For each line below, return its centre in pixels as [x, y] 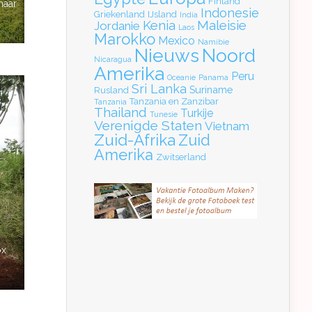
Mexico [177, 41]
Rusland [111, 91]
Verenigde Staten [148, 126]
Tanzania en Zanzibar [174, 102]
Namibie [213, 42]
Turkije [197, 114]
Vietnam [227, 126]
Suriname [211, 90]
